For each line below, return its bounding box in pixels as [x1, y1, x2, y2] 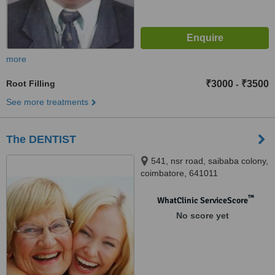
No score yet [176, 211, 229, 220]
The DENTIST [6, 133, 76, 145]
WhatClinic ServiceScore [157, 195, 248, 206]
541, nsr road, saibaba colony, [151, 156, 268, 166]
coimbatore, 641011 [141, 168, 218, 178]
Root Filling [6, 79, 55, 88]
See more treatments [6, 97, 88, 107]
